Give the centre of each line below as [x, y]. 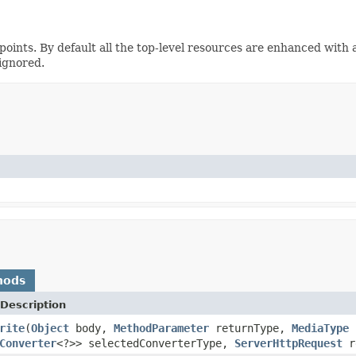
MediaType [320, 328]
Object [50, 328]
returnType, [250, 328]
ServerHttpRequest [288, 343]
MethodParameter [161, 328]
